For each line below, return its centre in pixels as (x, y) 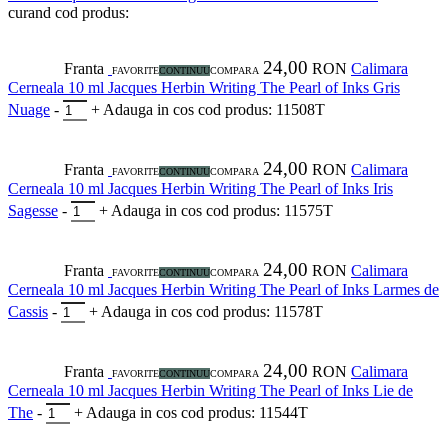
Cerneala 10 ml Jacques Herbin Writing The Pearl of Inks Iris (200, 189)
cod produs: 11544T (244, 413)
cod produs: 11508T (261, 110)
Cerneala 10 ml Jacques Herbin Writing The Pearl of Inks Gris (204, 88)
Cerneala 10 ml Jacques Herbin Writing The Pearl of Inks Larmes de (223, 290)
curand (31, 13)
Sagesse (33, 211)
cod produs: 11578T (259, 312)
